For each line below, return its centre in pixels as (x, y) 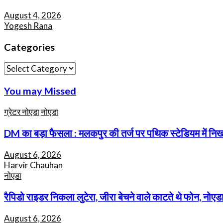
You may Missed (40, 91)
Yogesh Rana (28, 25)
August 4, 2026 (33, 15)
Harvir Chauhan (33, 165)
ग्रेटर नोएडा (22, 112)
